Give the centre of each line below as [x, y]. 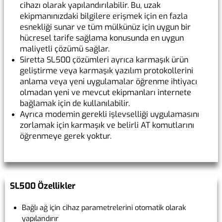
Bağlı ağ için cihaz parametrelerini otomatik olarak [104, 208]
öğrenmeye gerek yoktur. [66, 136]
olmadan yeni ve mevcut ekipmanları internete [106, 93]
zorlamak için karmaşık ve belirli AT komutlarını [107, 125]
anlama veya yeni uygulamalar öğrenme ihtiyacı [109, 82]
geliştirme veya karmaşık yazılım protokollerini [107, 71]
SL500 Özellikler [43, 186]
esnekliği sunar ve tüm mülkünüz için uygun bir [105, 27]
